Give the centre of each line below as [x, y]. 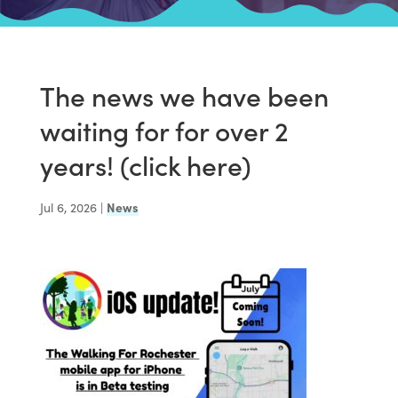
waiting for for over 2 [164, 130]
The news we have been [184, 96]
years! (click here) [145, 165]
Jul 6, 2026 [68, 207]
